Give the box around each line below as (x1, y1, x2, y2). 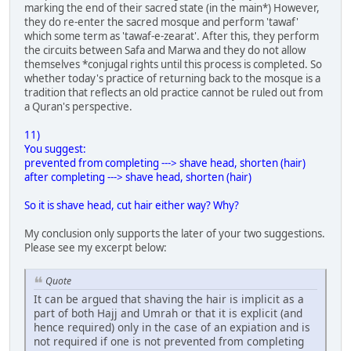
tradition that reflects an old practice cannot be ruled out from (24, 85, 323, 100)
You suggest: (24, 142, 86, 157)
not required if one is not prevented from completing (34, 333, 304, 349)
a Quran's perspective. (24, 100, 132, 114)
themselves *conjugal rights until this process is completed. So (24, 57, 322, 72)
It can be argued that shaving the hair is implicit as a (34, 291, 304, 306)
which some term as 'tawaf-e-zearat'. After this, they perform (24, 29, 319, 44)
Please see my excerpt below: (24, 241, 167, 255)
